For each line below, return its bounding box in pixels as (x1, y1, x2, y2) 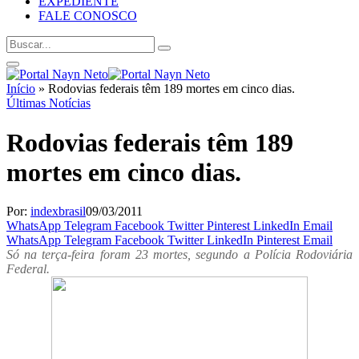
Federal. (6, 262, 50, 276)
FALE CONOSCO (38, 9, 137, 23)
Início (6, 82, 35, 96)
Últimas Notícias (6, 96, 91, 111)
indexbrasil (30, 204, 86, 219)
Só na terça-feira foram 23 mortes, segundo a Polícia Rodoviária (6, 248, 353, 262)
